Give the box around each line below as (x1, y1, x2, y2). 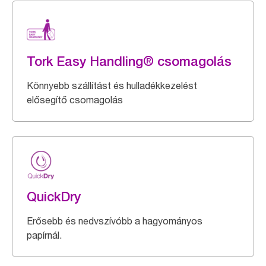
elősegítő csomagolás (27, 94, 123, 106)
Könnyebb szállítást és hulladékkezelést (27, 80, 197, 91)
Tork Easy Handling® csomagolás (27, 53, 232, 69)
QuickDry (27, 189, 81, 204)
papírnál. (27, 229, 62, 241)
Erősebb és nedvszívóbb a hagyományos (27, 215, 202, 227)
